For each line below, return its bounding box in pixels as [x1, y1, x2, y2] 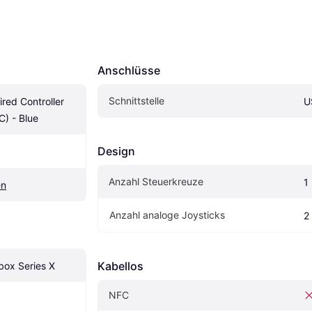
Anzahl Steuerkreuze [109, 175, 203, 187]
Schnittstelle [109, 94, 164, 107]
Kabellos [97, 258, 143, 273]
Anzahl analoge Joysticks [109, 208, 225, 221]
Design [97, 143, 135, 158]
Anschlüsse [97, 63, 160, 77]
